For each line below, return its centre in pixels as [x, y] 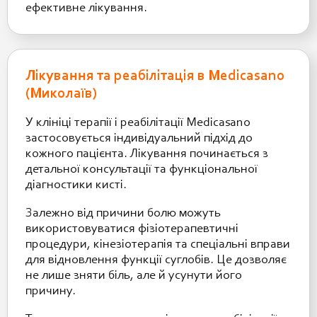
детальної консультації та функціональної [142, 169]
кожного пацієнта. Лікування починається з [147, 154]
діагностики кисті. [76, 185]
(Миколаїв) [61, 93]
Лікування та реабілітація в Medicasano [155, 76]
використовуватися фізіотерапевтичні [132, 229]
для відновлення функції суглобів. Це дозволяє [156, 260]
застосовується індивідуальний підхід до [139, 138]
